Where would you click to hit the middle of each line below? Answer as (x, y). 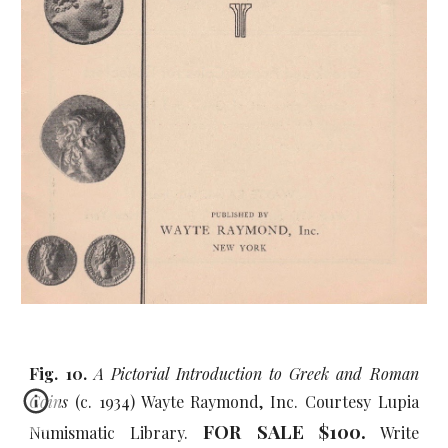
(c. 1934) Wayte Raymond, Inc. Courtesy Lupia (243, 401)
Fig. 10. (61, 373)
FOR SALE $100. (284, 431)
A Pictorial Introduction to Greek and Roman (256, 373)
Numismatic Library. (116, 432)
